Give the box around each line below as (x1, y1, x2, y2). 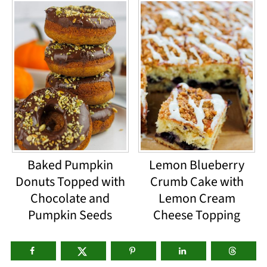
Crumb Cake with (150, 172, 244, 192)
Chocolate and (30, 189, 110, 209)
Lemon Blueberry (149, 156, 245, 175)
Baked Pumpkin (27, 156, 113, 175)
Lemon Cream (158, 189, 235, 209)
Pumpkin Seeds (28, 206, 113, 225)
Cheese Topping (153, 206, 241, 225)
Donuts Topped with (15, 172, 125, 192)
